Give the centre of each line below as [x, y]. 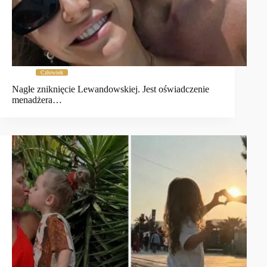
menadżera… [37, 100]
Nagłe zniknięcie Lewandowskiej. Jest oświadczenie [111, 89]
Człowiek [52, 72]
